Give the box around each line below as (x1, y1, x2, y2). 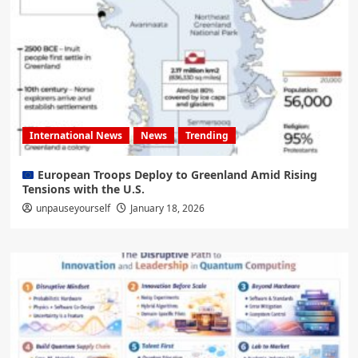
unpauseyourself (35, 201, 110, 216)
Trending (185, 129, 229, 143)
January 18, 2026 (129, 201, 205, 216)
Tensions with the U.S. (22, 181, 145, 197)
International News (29, 129, 122, 143)
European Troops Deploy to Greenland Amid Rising (34, 167, 318, 183)
